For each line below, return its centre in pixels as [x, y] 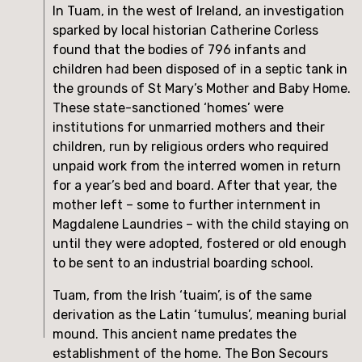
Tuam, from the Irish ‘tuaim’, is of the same [182, 295]
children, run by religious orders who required [191, 146]
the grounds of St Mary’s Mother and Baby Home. [202, 88]
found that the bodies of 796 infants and [179, 49]
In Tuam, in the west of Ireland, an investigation [198, 11]
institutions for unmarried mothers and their [189, 127]
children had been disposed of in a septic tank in [200, 69]
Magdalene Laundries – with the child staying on [201, 224]
